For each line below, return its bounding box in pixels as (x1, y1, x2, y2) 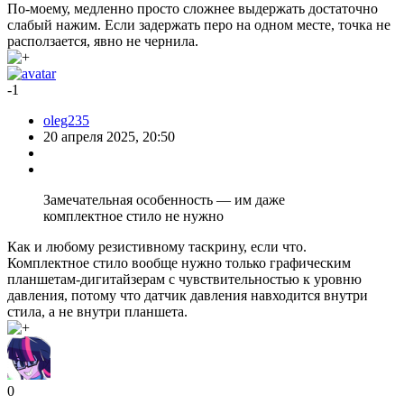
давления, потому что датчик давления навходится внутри (7, 287, 368, 303)
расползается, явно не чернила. (7, 32, 198, 49)
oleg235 (43, 112, 89, 128)
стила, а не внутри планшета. (7, 303, 188, 319)
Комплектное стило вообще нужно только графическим (7, 254, 351, 271)
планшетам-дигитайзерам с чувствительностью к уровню (7, 271, 362, 287)
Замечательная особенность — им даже (43, 191, 285, 207)
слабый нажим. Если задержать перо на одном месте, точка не (7, 16, 390, 32)
